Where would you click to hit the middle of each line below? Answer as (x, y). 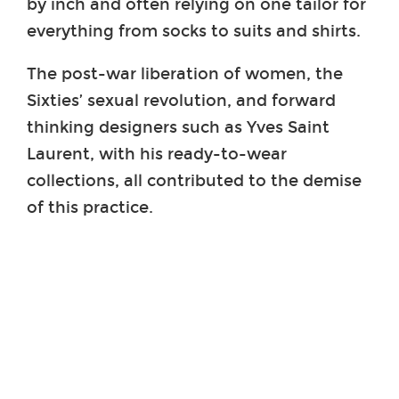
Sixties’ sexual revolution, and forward (181, 100)
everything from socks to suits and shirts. (194, 31)
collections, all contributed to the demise (194, 180)
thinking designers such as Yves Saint (178, 127)
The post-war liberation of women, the (185, 73)
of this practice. (90, 207)
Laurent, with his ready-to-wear (157, 154)
